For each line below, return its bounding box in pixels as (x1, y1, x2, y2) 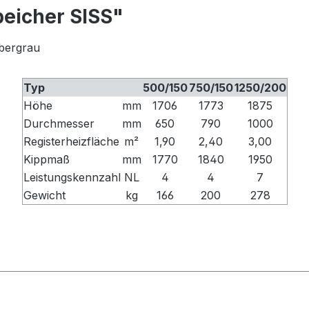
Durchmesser (23, 117, 94, 131)
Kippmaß (23, 152, 70, 167)
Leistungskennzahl (23, 170, 121, 185)
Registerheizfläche (23, 134, 119, 149)
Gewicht (23, 188, 66, 203)
